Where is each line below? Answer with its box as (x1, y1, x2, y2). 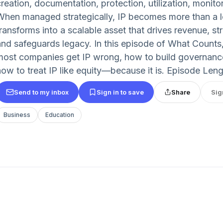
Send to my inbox (14, 88, 69, 96)
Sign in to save (97, 88, 144, 96)
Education (45, 111, 74, 118)
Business (3, 111, 30, 118)
